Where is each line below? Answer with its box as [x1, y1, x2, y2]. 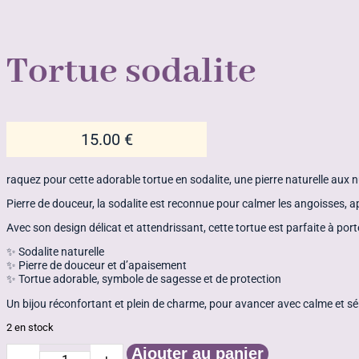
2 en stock [6, 321, 54, 333]
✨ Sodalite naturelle [6, 244, 104, 258]
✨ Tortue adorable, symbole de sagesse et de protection [6, 272, 281, 285]
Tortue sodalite [6, 48, 256, 95]
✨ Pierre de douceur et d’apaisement [6, 258, 187, 272]
